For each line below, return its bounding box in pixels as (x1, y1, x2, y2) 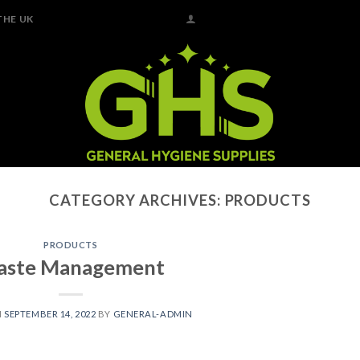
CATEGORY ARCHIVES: (49, 191, 225, 209)
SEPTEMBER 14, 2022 (4, 308, 96, 319)
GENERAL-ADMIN (112, 308, 193, 319)
